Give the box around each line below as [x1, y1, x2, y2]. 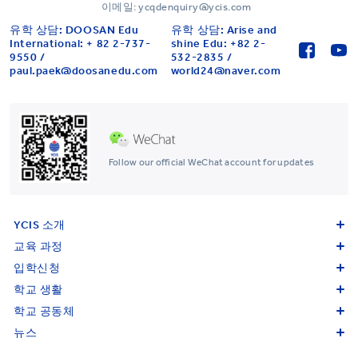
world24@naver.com [170, 63, 281, 78]
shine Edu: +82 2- [170, 36, 266, 50]
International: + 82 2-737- [10, 36, 151, 50]
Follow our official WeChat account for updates [109, 157, 315, 168]
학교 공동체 [14, 304, 75, 318]
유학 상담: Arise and [170, 22, 277, 37]
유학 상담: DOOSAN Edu [10, 22, 139, 37]
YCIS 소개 [14, 217, 66, 232]
